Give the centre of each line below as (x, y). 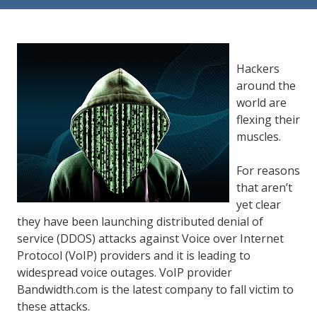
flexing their (268, 119)
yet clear (259, 204)
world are (261, 102)
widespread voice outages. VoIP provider (125, 272)
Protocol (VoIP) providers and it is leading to (134, 255)
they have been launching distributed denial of (140, 221)
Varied (128, 25)
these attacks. (53, 306)
